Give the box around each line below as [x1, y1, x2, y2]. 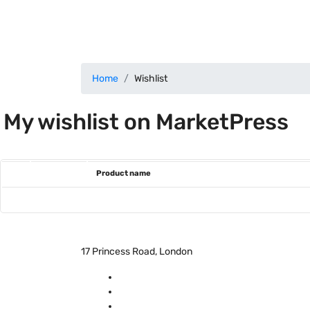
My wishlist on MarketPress [3, 109, 289, 135]
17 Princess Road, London [81, 246, 192, 257]
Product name [96, 169, 151, 178]
